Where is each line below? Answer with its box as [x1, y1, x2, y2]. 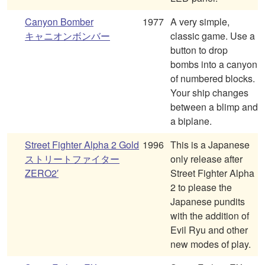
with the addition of [170, 209, 249, 223]
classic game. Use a [170, 29, 230, 43]
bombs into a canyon [170, 57, 257, 72]
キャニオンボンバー [25, 29, 110, 43]
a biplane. [170, 114, 212, 128]
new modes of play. [170, 237, 251, 251]
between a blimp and [170, 100, 258, 114]
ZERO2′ [25, 166, 59, 180]
